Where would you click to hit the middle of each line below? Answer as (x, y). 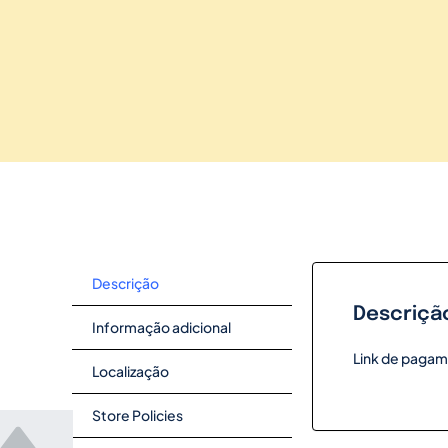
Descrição (125, 283)
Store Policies (137, 415)
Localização (130, 371)
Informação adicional (161, 327)
